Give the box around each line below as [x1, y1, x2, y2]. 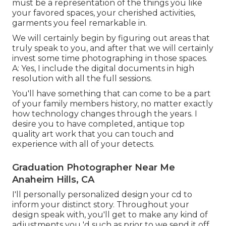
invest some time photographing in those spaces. [12, 53, 207, 63]
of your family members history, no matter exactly [12, 98, 213, 108]
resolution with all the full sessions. [12, 73, 152, 83]
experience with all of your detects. [12, 139, 154, 149]
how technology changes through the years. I [12, 108, 197, 119]
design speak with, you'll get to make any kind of [12, 209, 208, 219]
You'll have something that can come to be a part [12, 88, 211, 98]
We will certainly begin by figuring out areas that [12, 33, 210, 43]
